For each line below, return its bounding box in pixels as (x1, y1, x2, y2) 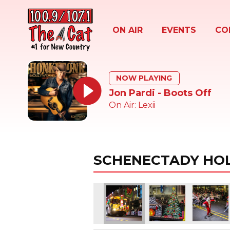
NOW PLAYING (116, 73, 172, 83)
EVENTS (161, 25, 196, 35)
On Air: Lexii (109, 100, 156, 110)
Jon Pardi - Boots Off (109, 87, 212, 99)
